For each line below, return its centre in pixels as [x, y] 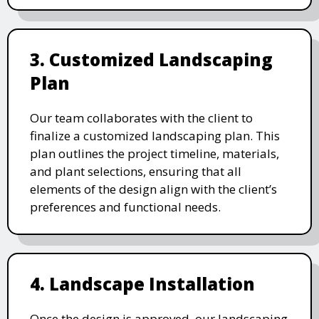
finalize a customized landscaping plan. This [155, 136]
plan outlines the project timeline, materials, [155, 154]
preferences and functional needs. [125, 207]
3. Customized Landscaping [151, 60]
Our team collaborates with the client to [141, 118]
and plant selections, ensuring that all [136, 172]
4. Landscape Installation [142, 284]
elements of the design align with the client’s [153, 189]
